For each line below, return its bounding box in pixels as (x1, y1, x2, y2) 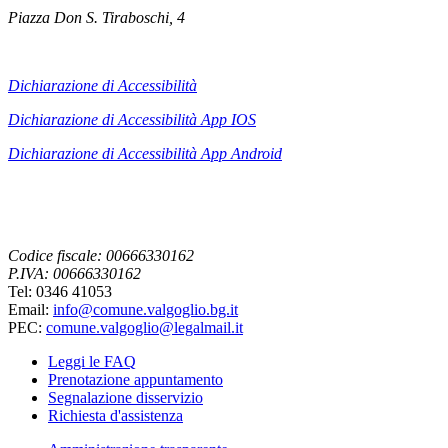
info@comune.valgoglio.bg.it (53, 301, 238, 319)
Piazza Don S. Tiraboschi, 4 (8, 9, 185, 27)
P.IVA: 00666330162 (8, 265, 141, 283)
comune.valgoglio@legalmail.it (46, 319, 243, 337)
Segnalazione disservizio (48, 389, 203, 407)
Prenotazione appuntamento (48, 371, 223, 389)
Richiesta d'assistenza (48, 407, 183, 425)
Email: (8, 301, 53, 319)
